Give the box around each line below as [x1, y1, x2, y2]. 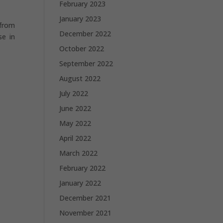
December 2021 [59, 193, 111, 203]
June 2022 [59, 104, 92, 113]
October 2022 [59, 44, 105, 53]
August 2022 [59, 74, 101, 83]
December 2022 [59, 29, 111, 38]
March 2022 [59, 148, 98, 158]
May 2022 [59, 118, 92, 128]
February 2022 [59, 163, 106, 173]
